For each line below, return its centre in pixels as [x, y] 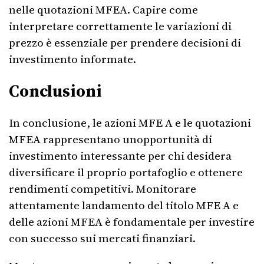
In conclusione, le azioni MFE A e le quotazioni [130, 123]
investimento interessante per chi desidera [120, 156]
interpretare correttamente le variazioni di [120, 26]
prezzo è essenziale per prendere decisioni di [125, 42]
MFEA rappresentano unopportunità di [110, 139]
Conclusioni [55, 91]
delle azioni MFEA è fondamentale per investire [132, 222]
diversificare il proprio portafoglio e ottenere [126, 172]
